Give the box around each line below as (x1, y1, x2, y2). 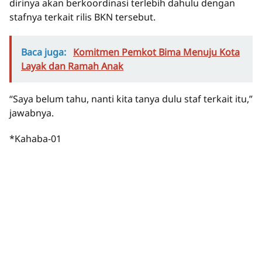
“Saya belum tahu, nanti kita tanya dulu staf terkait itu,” (9, 92, 253, 106)
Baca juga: (21, 46, 68, 59)
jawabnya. (9, 106, 54, 120)
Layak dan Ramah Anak (21, 60, 123, 73)
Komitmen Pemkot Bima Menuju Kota (73, 46, 240, 59)
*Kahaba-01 (9, 132, 61, 146)
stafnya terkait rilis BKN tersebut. (9, 11, 156, 24)
